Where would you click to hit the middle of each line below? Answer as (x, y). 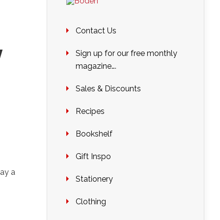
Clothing (91, 202)
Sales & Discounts (108, 89)
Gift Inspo (93, 156)
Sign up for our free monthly (126, 53)
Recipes (90, 111)
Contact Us (96, 31)
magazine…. (96, 66)
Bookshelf (94, 134)
